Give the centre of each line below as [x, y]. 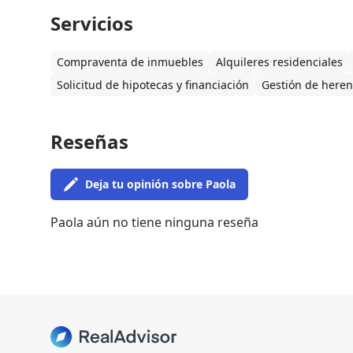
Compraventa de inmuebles [130, 61]
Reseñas [89, 141]
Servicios [92, 23]
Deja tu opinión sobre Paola [160, 184]
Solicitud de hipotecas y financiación [153, 84]
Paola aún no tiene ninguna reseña [154, 222]
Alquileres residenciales [279, 61]
